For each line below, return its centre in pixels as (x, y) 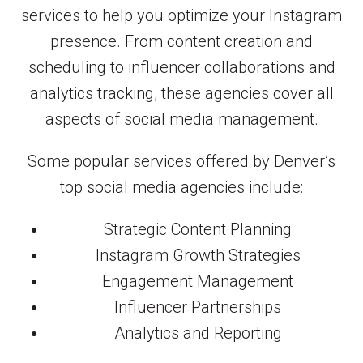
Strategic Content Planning (198, 230)
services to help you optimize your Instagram (181, 16)
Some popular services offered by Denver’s (181, 162)
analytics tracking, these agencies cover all (181, 94)
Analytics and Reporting (198, 333)
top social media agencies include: (181, 188)
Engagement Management (198, 282)
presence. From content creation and (181, 42)
